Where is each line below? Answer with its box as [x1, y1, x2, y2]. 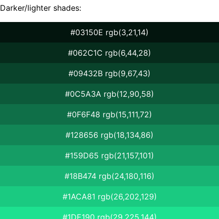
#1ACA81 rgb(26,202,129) [62, 191, 157, 201]
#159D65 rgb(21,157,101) [65, 150, 154, 160]
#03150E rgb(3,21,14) [70, 27, 149, 37]
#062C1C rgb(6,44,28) [68, 47, 151, 58]
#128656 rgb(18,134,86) [66, 130, 153, 140]
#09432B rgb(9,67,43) [68, 68, 151, 78]
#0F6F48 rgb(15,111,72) [67, 109, 152, 119]
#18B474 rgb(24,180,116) [65, 171, 154, 181]
